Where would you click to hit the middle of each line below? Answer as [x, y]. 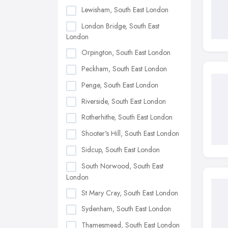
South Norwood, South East [122, 166]
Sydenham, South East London [126, 209]
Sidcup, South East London [121, 150]
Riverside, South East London [124, 101]
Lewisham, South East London [125, 9]
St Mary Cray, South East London [130, 193]
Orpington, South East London [126, 53]
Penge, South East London [120, 85]
